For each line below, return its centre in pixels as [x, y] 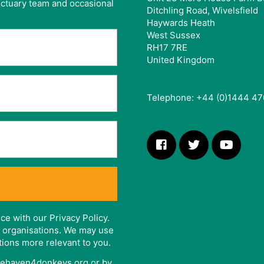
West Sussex [174, 35]
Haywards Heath [181, 22]
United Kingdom [181, 60]
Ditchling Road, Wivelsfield [202, 10]
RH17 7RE [167, 47]
